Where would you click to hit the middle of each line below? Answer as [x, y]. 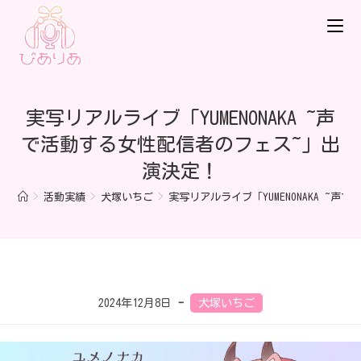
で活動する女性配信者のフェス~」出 [180, 144]
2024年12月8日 [135, 303]
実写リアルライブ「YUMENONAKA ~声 [180, 118]
